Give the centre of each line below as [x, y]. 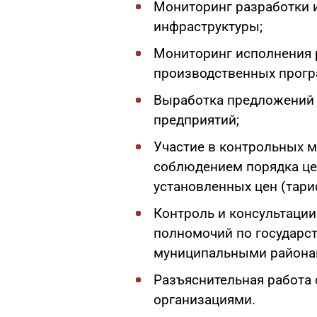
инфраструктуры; [208, 27]
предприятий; [196, 120]
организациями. [204, 300]
